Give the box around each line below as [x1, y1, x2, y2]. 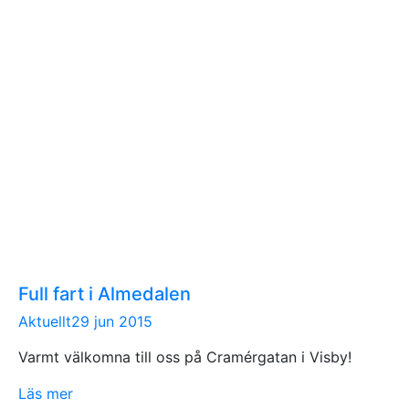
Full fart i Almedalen [18, 282, 191, 305]
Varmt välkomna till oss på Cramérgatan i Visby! [18, 347, 351, 366]
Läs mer [18, 383, 73, 403]
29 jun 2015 [71, 311, 152, 330]
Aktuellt [18, 311, 71, 330]
